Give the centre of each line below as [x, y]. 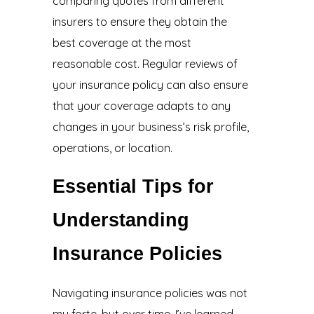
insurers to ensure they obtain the [139, 22]
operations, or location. [112, 148]
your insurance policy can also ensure [150, 85]
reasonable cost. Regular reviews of [145, 64]
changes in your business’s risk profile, [150, 127]
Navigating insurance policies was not [150, 293]
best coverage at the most [122, 43]
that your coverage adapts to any [141, 106]
